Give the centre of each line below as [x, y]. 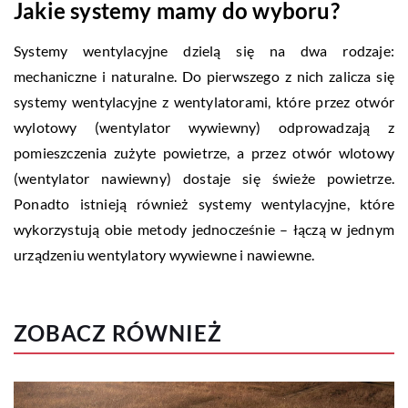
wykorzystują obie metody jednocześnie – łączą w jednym [204, 229]
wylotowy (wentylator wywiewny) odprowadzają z [204, 127]
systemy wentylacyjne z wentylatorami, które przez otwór [204, 101]
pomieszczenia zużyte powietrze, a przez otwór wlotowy [204, 152]
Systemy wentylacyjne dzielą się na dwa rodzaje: [204, 50]
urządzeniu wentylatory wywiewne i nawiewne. [164, 254]
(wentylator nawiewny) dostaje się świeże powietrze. [204, 178]
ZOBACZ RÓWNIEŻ [118, 332]
